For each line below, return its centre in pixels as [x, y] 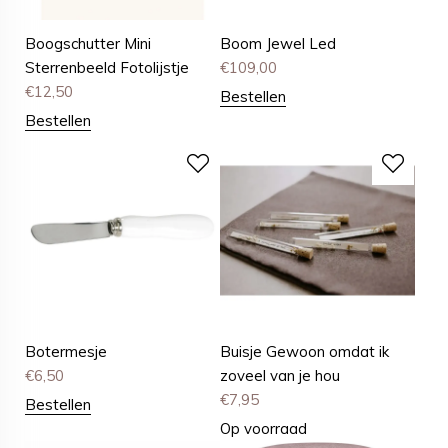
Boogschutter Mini [88, 44]
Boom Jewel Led [278, 44]
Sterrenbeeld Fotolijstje [107, 68]
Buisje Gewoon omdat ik [305, 352]
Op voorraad [264, 429]
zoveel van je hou [280, 376]
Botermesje [66, 352]
